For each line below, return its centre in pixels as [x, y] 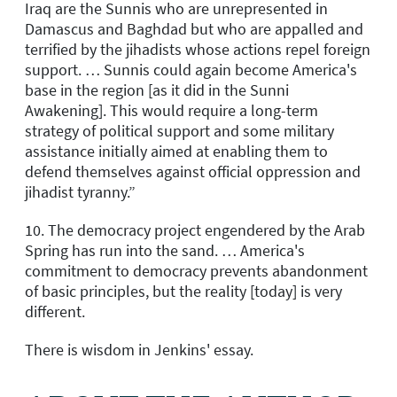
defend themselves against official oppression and [193, 171]
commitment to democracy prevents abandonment [196, 270]
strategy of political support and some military [179, 130]
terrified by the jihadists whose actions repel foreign [198, 49]
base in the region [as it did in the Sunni [157, 90]
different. [55, 311]
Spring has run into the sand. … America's [165, 250]
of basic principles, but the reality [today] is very [183, 291]
